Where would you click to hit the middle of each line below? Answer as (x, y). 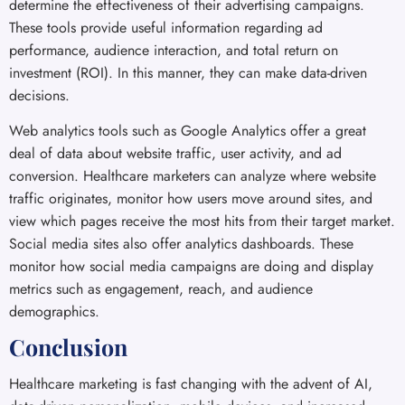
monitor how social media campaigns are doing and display (191, 266)
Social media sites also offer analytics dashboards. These (181, 243)
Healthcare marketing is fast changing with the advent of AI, (191, 384)
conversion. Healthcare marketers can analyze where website (193, 175)
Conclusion (68, 347)
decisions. (39, 95)
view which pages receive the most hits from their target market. (202, 221)
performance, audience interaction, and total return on (174, 50)
